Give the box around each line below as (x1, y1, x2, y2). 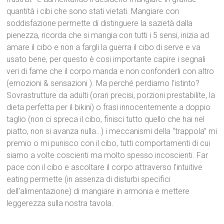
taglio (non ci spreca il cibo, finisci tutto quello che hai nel (6, 114, 205, 124)
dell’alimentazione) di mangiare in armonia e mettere (6, 186, 190, 196)
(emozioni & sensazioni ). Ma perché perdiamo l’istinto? (6, 78, 200, 88)
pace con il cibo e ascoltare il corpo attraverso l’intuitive (6, 162, 203, 172)
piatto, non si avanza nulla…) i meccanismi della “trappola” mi (6, 126, 217, 136)
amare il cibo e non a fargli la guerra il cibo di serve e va (6, 42, 201, 52)
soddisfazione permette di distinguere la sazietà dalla (6, 18, 193, 28)
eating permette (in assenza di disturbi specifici (6, 174, 171, 184)
